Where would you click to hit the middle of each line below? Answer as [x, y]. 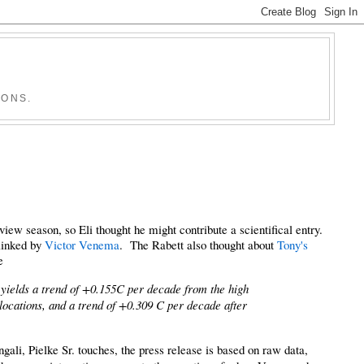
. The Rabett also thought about [199, 245]
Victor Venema [82, 245]
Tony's [293, 245]
